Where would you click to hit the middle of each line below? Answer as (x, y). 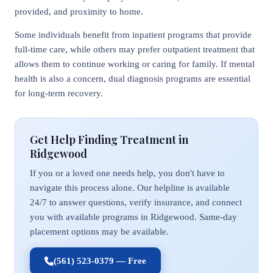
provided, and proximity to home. (79, 12)
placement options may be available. (99, 232)
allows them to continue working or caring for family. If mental (135, 64)
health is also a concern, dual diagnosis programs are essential (133, 79)
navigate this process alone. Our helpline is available (130, 188)
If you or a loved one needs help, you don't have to (127, 173)
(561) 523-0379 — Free (100, 261)
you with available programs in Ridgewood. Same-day (133, 217)
